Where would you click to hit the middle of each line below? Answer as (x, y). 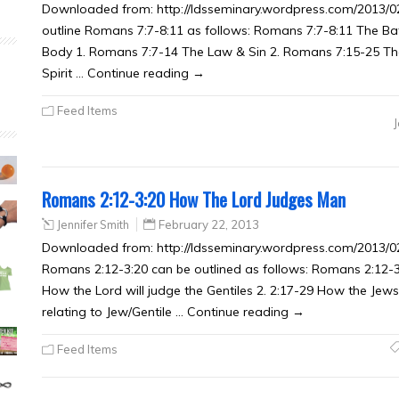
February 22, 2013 (209, 224)
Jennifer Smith (93, 224)
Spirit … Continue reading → (123, 73)
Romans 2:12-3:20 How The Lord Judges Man (194, 199)
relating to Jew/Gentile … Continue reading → (173, 312)
